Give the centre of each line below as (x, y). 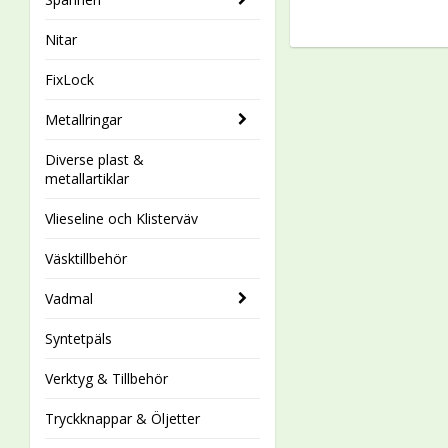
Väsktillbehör (86, 258)
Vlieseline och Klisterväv (121, 218)
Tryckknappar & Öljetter (122, 418)
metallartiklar (87, 178)
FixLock (69, 79)
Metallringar (83, 119)
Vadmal (69, 298)
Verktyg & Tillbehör (106, 378)
